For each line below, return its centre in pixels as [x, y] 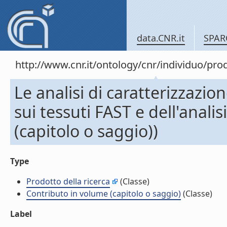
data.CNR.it [161, 38]
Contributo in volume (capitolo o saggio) [104, 194]
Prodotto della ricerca [68, 181]
